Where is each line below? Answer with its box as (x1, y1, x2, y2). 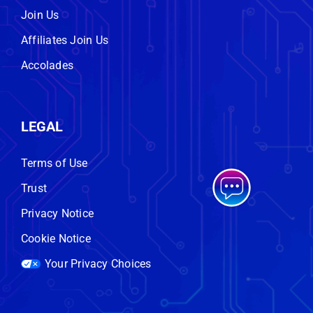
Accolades (20, 58, 74, 72)
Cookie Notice (20, 231, 91, 245)
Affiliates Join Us (20, 33, 109, 47)
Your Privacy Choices (44, 256, 152, 270)
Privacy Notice (20, 206, 94, 220)
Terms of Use (20, 156, 88, 170)
